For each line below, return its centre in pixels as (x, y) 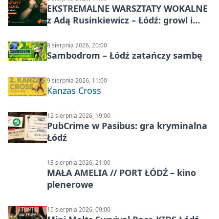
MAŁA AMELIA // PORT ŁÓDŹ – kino (121, 173)
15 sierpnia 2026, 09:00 (79, 210)
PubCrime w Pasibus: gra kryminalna (127, 126)
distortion (68, 32)
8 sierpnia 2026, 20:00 (77, 45)
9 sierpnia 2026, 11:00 (77, 81)
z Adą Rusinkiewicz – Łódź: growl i (120, 20)
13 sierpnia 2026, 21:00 (79, 163)
